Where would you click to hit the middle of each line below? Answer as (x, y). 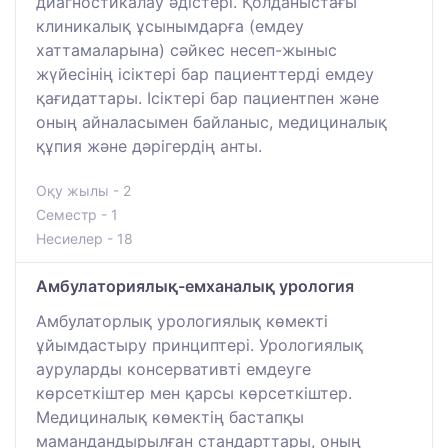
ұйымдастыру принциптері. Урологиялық (199, 345)
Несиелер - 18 (84, 239)
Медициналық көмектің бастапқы (170, 417)
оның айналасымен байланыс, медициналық (211, 122)
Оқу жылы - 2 (83, 191)
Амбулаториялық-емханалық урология (195, 286)
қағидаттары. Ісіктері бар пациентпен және (207, 98)
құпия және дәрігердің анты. (149, 146)
